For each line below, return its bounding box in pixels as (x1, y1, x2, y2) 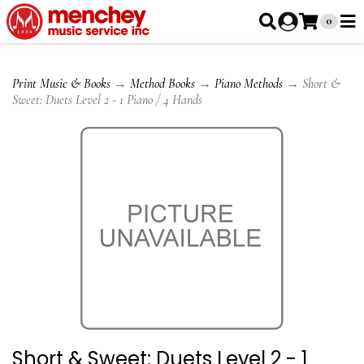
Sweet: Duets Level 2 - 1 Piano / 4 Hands (12, 92, 202, 109)
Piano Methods (214, 76, 283, 93)
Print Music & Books (12, 76, 110, 93)
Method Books (130, 76, 195, 93)
